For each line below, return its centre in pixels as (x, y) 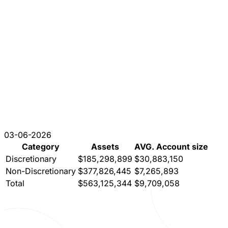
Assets (105, 146)
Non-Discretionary (41, 171)
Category (41, 146)
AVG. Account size (171, 146)
